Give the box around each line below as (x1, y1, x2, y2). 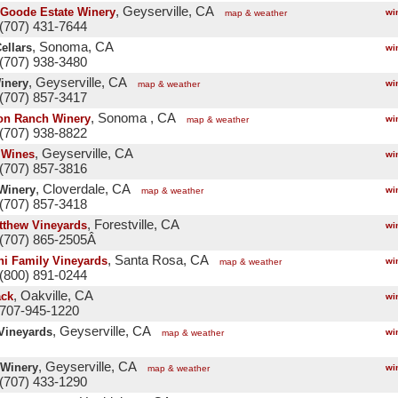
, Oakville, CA (13, 289, 93, 303)
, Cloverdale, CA (36, 182, 131, 196)
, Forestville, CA (87, 218, 179, 232)
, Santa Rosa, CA (107, 253, 209, 267)
